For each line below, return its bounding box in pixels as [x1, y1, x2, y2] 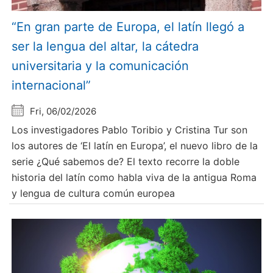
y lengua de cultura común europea [12, 186, 175, 199]
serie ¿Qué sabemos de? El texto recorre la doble [12, 155, 240, 168]
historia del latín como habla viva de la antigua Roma [12, 171, 257, 183]
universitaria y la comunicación [12, 58, 190, 73]
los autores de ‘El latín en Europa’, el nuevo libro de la [12, 139, 258, 152]
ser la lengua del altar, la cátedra [12, 38, 199, 54]
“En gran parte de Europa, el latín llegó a [12, 19, 245, 34]
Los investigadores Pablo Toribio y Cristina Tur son [12, 123, 248, 136]
